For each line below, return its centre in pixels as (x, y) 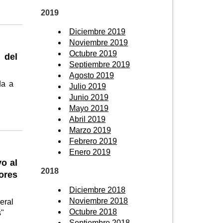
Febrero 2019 (93, 141)
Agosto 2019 (92, 75)
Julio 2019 (88, 86)
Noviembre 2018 (99, 201)
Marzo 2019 (90, 130)
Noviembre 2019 (99, 42)
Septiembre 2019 (100, 64)
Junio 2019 (89, 97)
